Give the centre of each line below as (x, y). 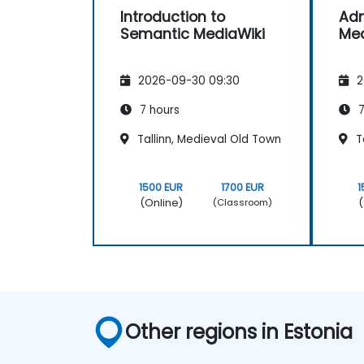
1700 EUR (243, 187)
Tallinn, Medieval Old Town (208, 139)
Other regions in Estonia (239, 331)
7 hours (158, 110)
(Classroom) (243, 203)
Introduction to (173, 17)
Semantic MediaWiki (193, 34)
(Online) (161, 202)
